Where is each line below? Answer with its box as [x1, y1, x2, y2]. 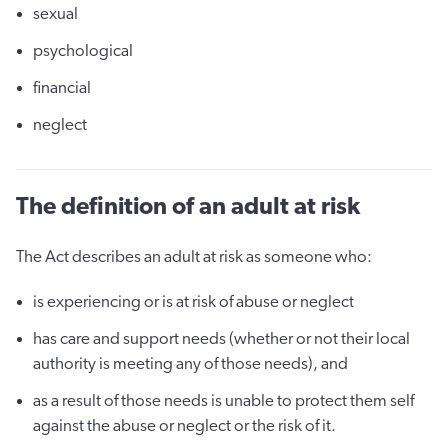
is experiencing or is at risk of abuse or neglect [33, 292, 354, 310]
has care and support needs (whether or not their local [33, 329, 410, 347]
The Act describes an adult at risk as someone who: [16, 247, 372, 265]
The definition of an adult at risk [16, 194, 360, 219]
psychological [33, 42, 133, 60]
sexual [33, 5, 78, 23]
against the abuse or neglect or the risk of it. [33, 416, 336, 434]
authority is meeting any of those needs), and [33, 354, 348, 372]
